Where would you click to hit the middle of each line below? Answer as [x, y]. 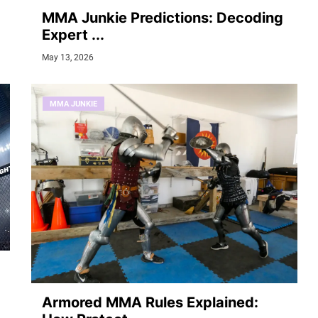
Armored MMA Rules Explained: [150, 303]
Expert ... [73, 34]
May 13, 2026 [68, 57]
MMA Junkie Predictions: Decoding [163, 17]
